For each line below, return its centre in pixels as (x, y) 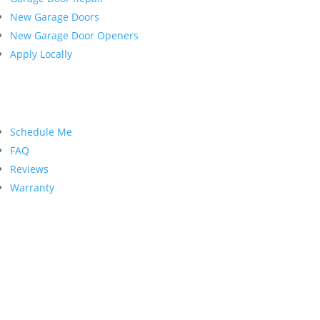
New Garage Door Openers (74, 35)
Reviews (29, 169)
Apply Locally (41, 54)
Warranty (32, 187)
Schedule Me (41, 132)
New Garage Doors (55, 17)
